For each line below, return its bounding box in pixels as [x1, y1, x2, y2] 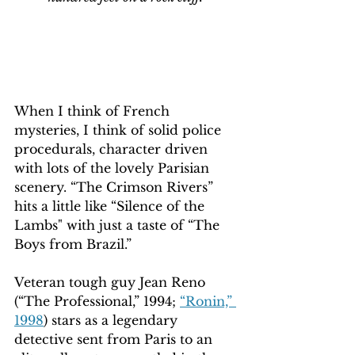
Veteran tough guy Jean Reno [14, 274, 209, 291]
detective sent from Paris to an [14, 331, 216, 348]
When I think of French [14, 103, 174, 120]
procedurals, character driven [14, 141, 212, 158]
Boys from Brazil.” [14, 236, 132, 253]
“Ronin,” [180, 293, 236, 310]
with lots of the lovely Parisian [14, 160, 213, 177]
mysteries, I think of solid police [14, 122, 225, 139]
